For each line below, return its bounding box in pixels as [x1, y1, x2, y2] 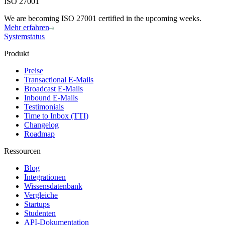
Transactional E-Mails [24, 75, 93, 84]
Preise [24, 66, 43, 75]
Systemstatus [4, 32, 45, 41]
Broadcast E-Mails [24, 84, 83, 93]
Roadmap [24, 130, 55, 139]
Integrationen [24, 173, 66, 182]
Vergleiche [24, 191, 58, 200]
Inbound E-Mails [24, 93, 78, 102]
